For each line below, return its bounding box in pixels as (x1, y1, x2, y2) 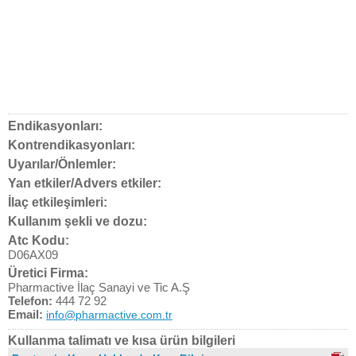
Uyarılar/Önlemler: (8, 157, 116, 171)
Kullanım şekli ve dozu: (8, 215, 147, 228)
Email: (8, 308, 43, 321)
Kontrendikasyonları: (8, 138, 135, 152)
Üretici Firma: (8, 266, 88, 280)
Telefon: (8, 294, 52, 308)
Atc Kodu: (8, 234, 69, 247)
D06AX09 (8, 248, 58, 261)
